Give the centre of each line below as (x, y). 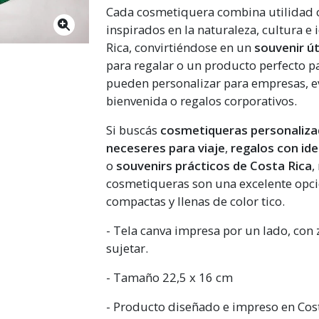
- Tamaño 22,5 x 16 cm (170, 277)
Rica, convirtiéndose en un (181, 47)
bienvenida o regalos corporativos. (202, 101)
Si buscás (134, 130)
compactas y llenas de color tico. (196, 201)
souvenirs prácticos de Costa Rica (214, 166)
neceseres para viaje (166, 148)
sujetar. (127, 248)
